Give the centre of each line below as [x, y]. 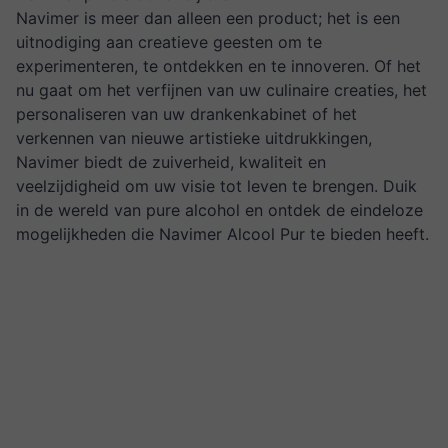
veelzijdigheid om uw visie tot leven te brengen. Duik [216, 186]
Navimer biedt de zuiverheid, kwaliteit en [171, 162]
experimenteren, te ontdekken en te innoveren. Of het [218, 66]
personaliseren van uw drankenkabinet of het [186, 114]
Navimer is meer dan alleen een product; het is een [208, 18]
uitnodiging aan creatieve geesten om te [169, 42]
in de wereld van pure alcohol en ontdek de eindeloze [219, 210]
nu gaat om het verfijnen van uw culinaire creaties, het [221, 90]
